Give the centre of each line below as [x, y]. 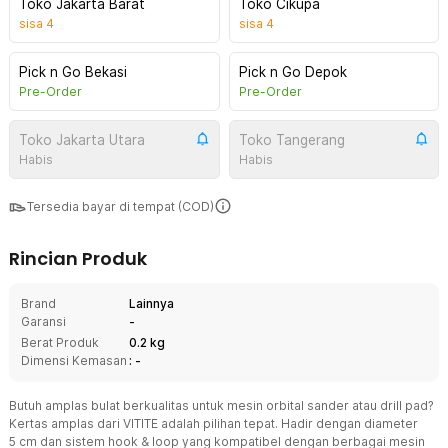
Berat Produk [60, 342]
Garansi [43, 321]
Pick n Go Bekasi [73, 72]
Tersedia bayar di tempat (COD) [120, 206]
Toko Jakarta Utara [82, 140]
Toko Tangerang [291, 140]
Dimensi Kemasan [74, 360]
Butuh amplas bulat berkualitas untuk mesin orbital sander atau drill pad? [221, 405]
